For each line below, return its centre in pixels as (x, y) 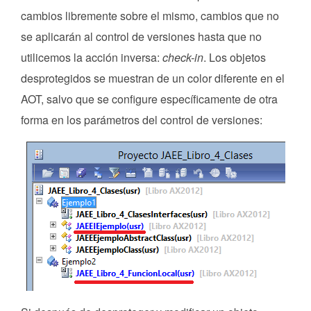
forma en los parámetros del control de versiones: (142, 119)
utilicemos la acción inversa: (92, 57)
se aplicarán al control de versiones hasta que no (141, 36)
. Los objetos (235, 57)
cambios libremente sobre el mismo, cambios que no (150, 15)
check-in (183, 57)
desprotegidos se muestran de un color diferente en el (153, 78)
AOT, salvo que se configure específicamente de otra (149, 99)
